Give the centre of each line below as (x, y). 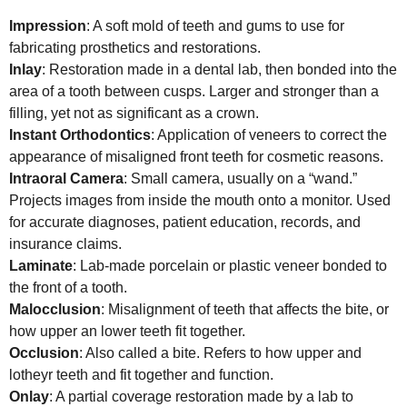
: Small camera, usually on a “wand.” (240, 178)
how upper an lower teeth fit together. (127, 331)
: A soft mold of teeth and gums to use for (215, 25)
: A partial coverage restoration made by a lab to (201, 396)
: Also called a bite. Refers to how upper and (220, 352)
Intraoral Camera (66, 178)
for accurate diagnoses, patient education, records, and (185, 222)
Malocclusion (55, 309)
